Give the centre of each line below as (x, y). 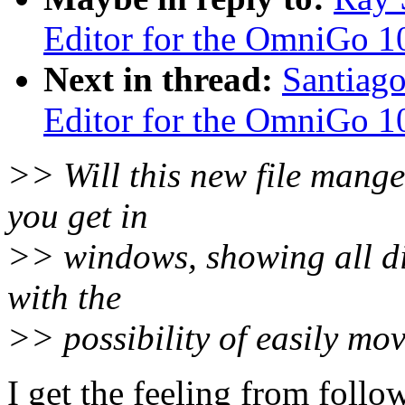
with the (64, 297)
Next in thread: (158, 80)
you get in (78, 216)
